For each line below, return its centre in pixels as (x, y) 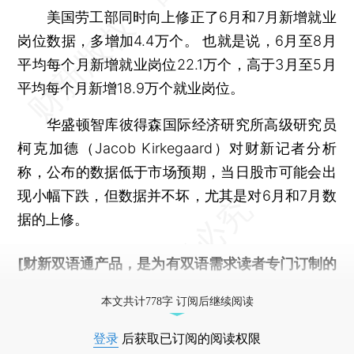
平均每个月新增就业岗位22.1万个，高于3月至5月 (177, 64)
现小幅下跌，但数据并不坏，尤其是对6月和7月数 (177, 195)
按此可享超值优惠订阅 (163, 287)
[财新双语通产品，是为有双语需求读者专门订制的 (177, 263)
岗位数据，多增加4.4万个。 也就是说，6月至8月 (177, 40)
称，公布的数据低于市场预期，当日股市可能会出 (177, 171)
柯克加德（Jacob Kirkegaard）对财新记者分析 (177, 148)
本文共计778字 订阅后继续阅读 (177, 301)
